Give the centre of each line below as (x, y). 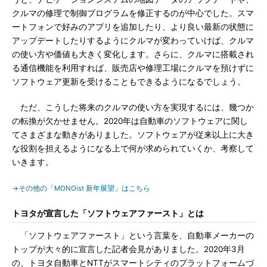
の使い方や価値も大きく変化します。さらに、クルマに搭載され (133, 54)
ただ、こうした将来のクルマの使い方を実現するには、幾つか (133, 107)
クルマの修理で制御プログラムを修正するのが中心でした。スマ (133, 13)
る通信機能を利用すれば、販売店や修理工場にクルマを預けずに (133, 68)
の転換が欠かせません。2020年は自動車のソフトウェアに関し (130, 121)
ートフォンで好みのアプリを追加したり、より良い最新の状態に (133, 27)
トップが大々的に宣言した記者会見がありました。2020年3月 (128, 249)
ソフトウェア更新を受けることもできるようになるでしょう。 (129, 82)
